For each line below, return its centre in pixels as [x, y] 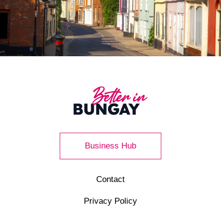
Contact [110, 179]
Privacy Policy [110, 201]
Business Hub [110, 146]
